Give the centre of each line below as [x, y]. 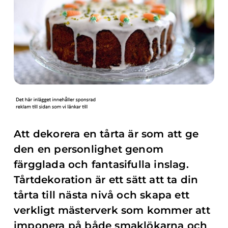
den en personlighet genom [89, 149]
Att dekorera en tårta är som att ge [106, 134]
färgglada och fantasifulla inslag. [101, 164]
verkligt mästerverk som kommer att [112, 210]
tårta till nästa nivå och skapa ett [102, 195]
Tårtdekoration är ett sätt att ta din [106, 180]
